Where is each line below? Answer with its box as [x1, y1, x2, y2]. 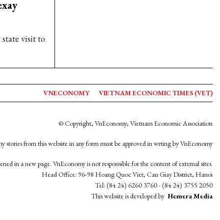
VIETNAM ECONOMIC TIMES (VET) [99, 88, 213, 98]
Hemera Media [168, 192, 213, 201]
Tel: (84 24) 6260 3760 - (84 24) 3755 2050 [95, 181, 213, 190]
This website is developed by [91, 192, 166, 201]
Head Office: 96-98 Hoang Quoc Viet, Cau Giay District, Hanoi [42, 170, 213, 179]
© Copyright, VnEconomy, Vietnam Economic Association [58, 119, 213, 128]
